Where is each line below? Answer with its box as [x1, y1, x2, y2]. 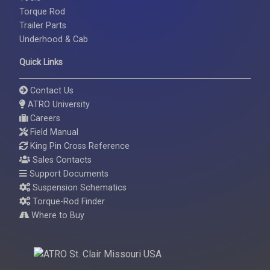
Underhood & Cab [19, 34, 88, 45]
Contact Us [28, 86, 74, 96]
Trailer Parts [19, 20, 66, 31]
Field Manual [28, 127, 78, 138]
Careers [28, 113, 60, 124]
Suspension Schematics [30, 183, 127, 193]
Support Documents [27, 169, 108, 180]
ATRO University [25, 99, 90, 110]
